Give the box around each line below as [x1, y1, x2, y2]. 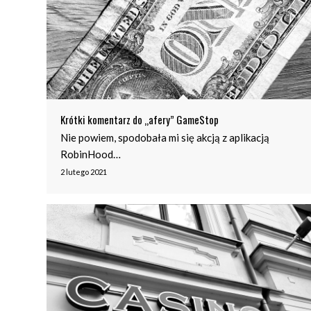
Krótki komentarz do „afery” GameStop [60, 111, 219, 127]
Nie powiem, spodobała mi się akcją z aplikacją [60, 131, 269, 144]
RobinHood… [60, 147, 121, 160]
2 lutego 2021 [60, 167, 107, 176]
